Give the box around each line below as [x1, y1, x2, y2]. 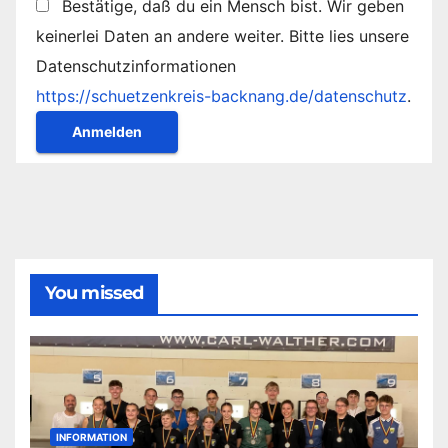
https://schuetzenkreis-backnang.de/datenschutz [36, 85, 407, 106]
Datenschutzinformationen [36, 55, 236, 76]
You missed [45, 281, 143, 304]
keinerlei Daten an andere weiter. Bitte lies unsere [36, 25, 409, 46]
